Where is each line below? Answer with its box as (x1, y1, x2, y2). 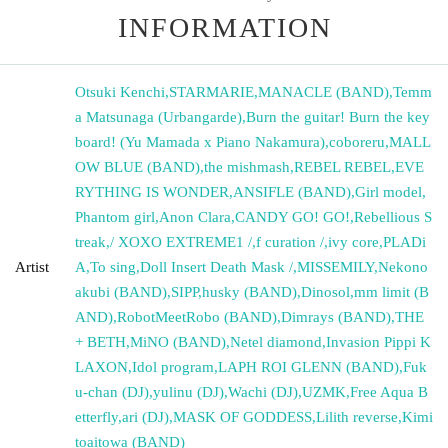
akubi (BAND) (75, 283, 167, 300)
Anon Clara (159, 208, 231, 225)
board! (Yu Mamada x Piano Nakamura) (75, 133, 325, 150)
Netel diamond (230, 333, 322, 350)
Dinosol (301, 283, 350, 300)
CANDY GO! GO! (235, 208, 350, 225)
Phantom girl (75, 208, 155, 225)
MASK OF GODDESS (173, 408, 312, 425)
